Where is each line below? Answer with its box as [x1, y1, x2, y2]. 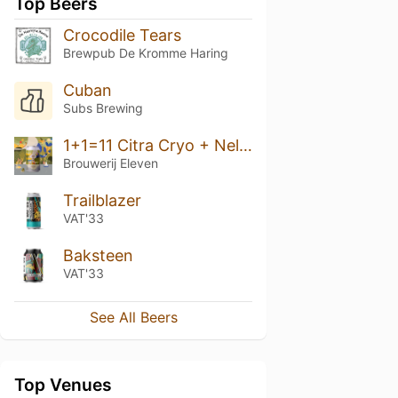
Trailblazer [62, 190, 141, 210]
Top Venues [14, 374, 112, 396]
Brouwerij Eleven [62, 155, 158, 171]
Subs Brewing [62, 99, 143, 115]
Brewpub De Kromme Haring [62, 45, 228, 60]
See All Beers [89, 308, 178, 327]
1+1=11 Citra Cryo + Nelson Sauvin [238, 135, 252, 155]
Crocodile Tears [62, 26, 181, 44]
